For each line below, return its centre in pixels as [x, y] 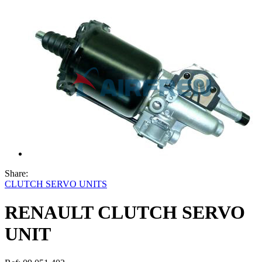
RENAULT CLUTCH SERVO [125, 213]
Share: [19, 173]
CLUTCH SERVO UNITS [56, 184]
